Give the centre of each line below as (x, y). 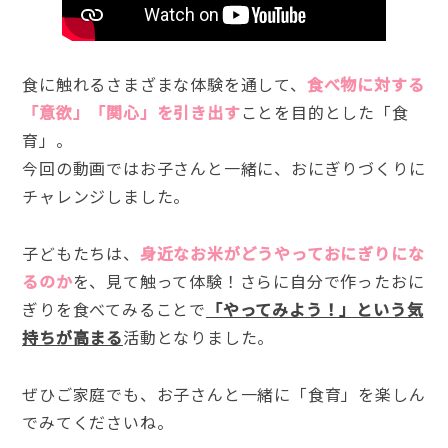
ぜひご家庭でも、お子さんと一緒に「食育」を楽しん (224, 393)
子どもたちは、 (81, 252)
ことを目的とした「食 (324, 111)
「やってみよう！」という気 (314, 308)
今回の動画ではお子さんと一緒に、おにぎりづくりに (224, 167)
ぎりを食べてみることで (114, 308)
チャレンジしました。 (106, 195)
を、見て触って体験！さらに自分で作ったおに (248, 280)
